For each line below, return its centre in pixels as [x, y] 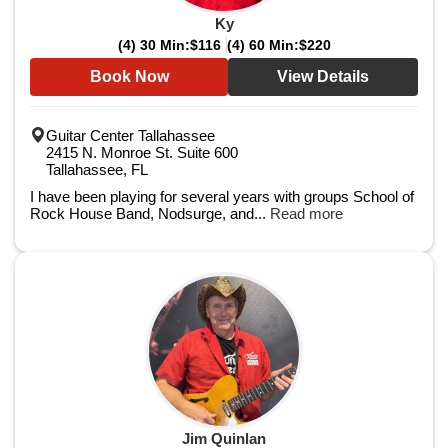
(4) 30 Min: [153, 45]
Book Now [129, 76]
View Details [323, 76]
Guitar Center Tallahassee [130, 135]
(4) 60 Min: [262, 45]
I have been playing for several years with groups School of [222, 196]
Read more [306, 213]
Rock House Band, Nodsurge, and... [150, 213]
